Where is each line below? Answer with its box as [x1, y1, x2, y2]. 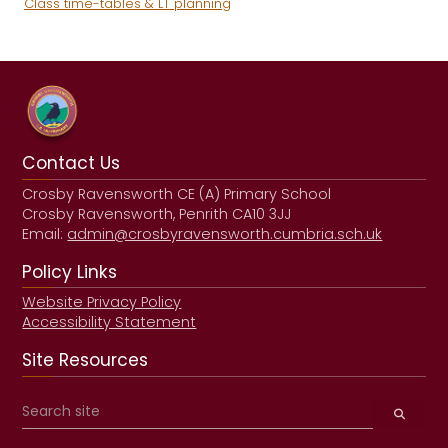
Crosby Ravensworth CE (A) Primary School [22, 183, 332, 207]
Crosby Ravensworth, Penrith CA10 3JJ [22, 203, 292, 227]
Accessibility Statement [22, 312, 197, 336]
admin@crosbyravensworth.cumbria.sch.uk [67, 223, 383, 247]
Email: [22, 223, 68, 247]
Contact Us [22, 151, 121, 180]
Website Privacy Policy [22, 292, 182, 316]
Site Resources [22, 348, 149, 377]
